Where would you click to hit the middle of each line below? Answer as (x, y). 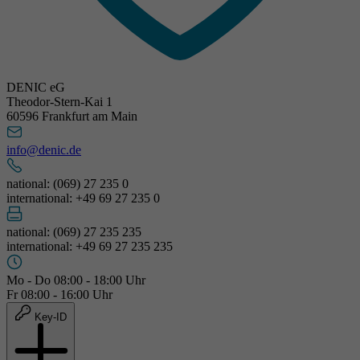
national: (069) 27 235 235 (74, 231)
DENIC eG (36, 87)
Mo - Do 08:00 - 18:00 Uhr (76, 280)
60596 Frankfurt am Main (72, 116)
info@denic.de (44, 149)
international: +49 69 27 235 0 (83, 198)
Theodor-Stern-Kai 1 (59, 101)
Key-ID (51, 317)
